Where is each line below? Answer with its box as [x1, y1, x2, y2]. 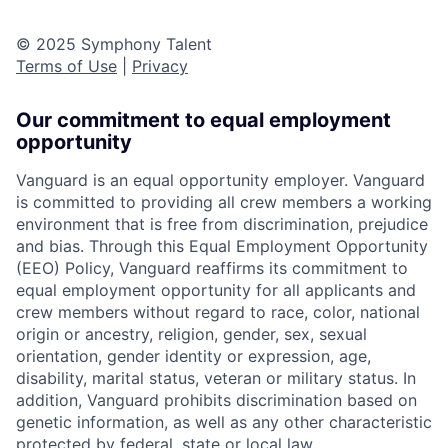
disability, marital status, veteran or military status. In [16, 367, 416, 388]
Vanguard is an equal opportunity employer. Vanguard [16, 169, 425, 190]
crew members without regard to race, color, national [16, 301, 420, 322]
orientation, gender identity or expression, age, [16, 345, 371, 366]
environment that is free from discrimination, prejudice [16, 213, 428, 234]
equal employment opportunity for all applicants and [16, 279, 416, 300]
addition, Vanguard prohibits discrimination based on [16, 389, 417, 410]
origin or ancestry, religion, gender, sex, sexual [16, 323, 367, 344]
